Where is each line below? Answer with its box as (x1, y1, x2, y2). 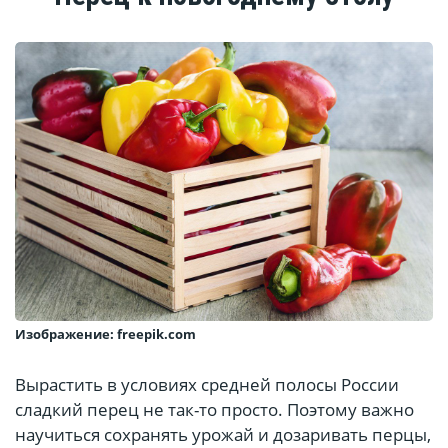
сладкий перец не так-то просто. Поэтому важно (15, 397, 414, 421)
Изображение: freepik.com (15, 324, 196, 343)
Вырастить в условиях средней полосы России (15, 372, 399, 396)
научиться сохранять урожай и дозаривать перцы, (15, 422, 431, 446)
